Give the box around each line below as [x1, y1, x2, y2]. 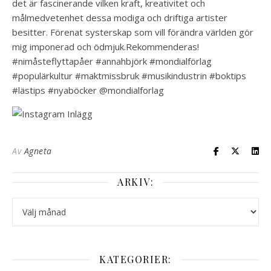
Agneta [24, 145, 52, 157]
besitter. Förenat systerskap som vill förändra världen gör [12, 26, 253, 38]
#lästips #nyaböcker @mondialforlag [12, 84, 164, 96]
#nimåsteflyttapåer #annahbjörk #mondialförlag [12, 55, 212, 67]
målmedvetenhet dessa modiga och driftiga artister [12, 11, 227, 24]
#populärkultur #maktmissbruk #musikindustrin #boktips [12, 70, 246, 82]
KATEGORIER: [99, 253, 172, 266]
